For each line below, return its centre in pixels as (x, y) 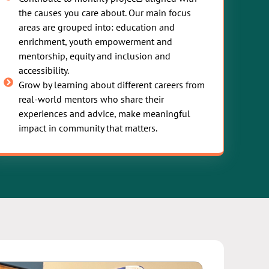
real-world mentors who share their (91, 99)
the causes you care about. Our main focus (105, 12)
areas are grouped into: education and (97, 27)
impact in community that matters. (88, 128)
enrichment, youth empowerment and (95, 41)
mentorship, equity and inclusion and (95, 56)
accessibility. (44, 70)
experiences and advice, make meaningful (104, 113)
